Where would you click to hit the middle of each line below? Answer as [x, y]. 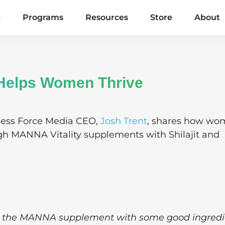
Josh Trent [124, 121]
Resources [106, 17]
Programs [43, 17]
